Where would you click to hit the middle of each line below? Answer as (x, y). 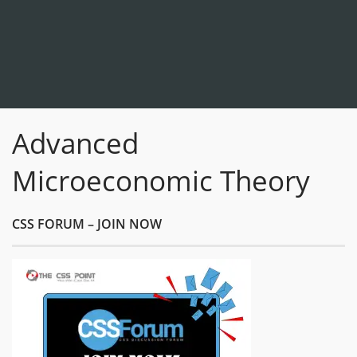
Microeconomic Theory (161, 180)
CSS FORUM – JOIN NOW (87, 224)
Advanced (75, 143)
